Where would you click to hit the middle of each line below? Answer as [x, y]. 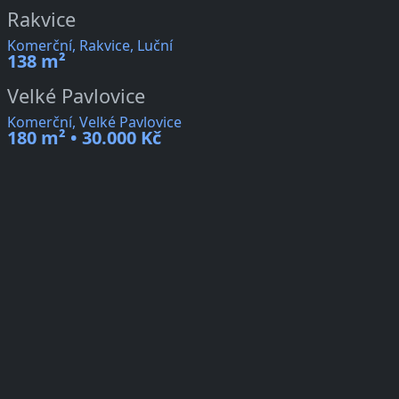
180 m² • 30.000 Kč [84, 138]
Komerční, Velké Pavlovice [94, 122]
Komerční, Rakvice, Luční [90, 46]
